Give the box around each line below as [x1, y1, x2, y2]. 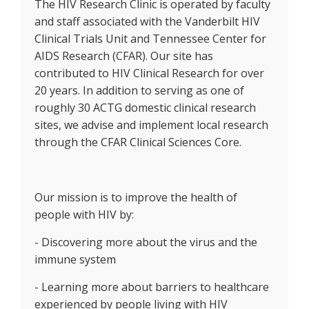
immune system [34, 252, 116, 268]
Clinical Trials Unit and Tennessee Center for [34, 31, 266, 47]
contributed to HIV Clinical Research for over [34, 66, 264, 81]
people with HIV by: [34, 207, 134, 223]
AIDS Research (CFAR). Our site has [34, 48, 213, 64]
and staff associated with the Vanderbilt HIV [34, 14, 260, 30]
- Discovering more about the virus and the [34, 235, 257, 250]
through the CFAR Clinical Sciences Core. [34, 134, 247, 150]
